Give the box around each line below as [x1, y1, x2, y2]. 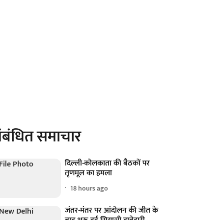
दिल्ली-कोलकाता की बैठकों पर [65, 157, 150, 170]
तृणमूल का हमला [65, 166, 112, 180]
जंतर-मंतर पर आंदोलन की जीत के [65, 204, 159, 218]
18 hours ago [70, 182, 109, 194]
